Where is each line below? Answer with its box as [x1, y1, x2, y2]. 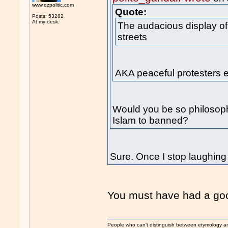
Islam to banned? [112, 115, 189, 126]
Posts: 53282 [32, 13, 64, 19]
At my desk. [32, 19, 60, 24]
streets [118, 32, 148, 43]
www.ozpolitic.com [32, 2, 74, 8]
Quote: [115, 7, 147, 18]
